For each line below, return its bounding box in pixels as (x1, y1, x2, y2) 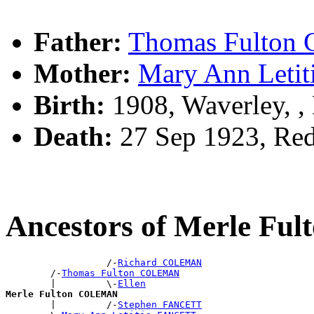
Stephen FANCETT (118, 299, 202, 310)
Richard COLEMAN (118, 257, 202, 268)
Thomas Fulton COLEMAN (62, 268, 179, 279)
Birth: (34, 90, 105, 121)
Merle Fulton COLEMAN (6, 289, 118, 300)
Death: (34, 121, 113, 152)
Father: (34, 27, 122, 57)
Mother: (34, 58, 131, 89)
